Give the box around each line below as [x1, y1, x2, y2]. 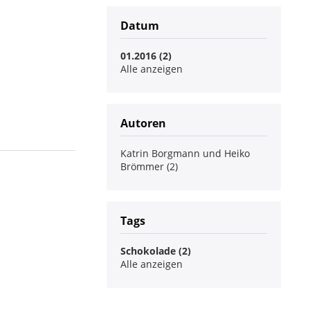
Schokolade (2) [120, 244, 191, 257]
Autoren [120, 116, 166, 131]
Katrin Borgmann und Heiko [120, 147, 250, 160]
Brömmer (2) [120, 160, 178, 173]
